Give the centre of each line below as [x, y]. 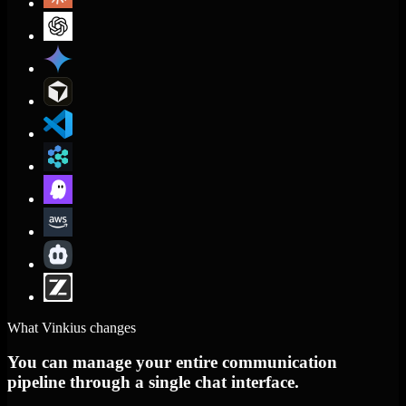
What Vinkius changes [72, 327]
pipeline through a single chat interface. [153, 382]
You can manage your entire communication [172, 362]
